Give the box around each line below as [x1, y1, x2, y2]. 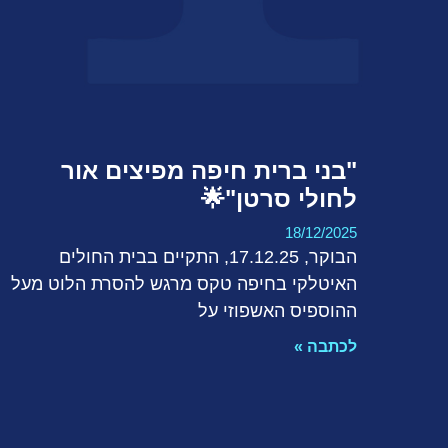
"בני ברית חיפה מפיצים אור [60, 156, 357, 184]
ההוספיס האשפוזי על [197, 300, 357, 321]
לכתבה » [293, 337, 357, 355]
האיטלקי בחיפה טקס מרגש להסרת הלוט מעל [10, 273, 357, 294]
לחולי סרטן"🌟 [200, 184, 357, 212]
